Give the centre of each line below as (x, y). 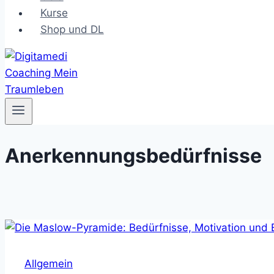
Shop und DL (72, 29)
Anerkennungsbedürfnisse (133, 155)
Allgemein (49, 263)
